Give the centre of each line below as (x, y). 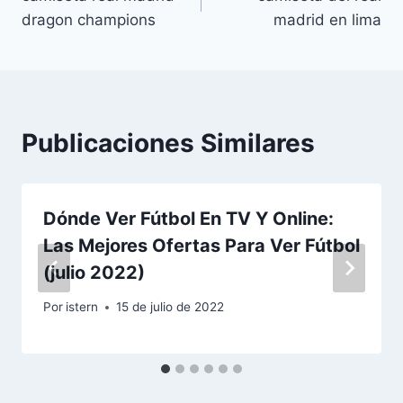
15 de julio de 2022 (170, 307)
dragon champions (89, 19)
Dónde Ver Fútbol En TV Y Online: (188, 218)
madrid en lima (327, 19)
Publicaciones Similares (168, 143)
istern (82, 307)
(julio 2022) (94, 272)
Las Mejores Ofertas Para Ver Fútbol (201, 245)
